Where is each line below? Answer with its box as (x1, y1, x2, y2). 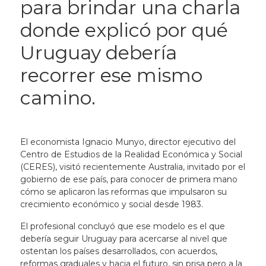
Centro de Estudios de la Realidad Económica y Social (20, 149, 242, 160)
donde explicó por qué (20, 18, 228, 42)
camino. (20, 86, 96, 109)
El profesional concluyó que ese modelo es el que (20, 221, 225, 232)
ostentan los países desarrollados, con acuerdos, (20, 246, 217, 256)
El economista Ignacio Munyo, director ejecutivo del (20, 137, 236, 147)
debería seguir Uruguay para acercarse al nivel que (20, 233, 227, 244)
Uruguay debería (20, 41, 177, 64)
